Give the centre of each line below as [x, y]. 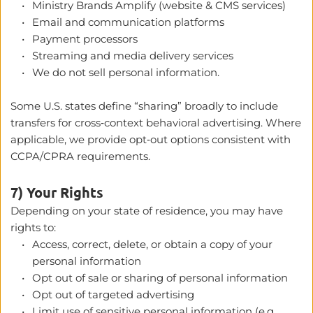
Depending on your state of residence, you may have [147, 210]
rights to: [33, 227]
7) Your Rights [57, 192]
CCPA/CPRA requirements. [82, 156]
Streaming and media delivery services [133, 55]
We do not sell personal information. [126, 72]
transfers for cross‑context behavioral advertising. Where [156, 122]
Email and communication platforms [128, 22]
